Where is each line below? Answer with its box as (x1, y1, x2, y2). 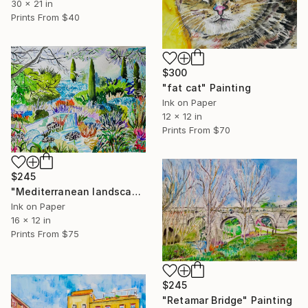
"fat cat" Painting (162, 81, 251, 93)
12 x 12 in (162, 110, 202, 122)
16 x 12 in (11, 214, 51, 225)
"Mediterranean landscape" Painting (131, 185, 141, 197)
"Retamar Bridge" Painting (162, 294, 292, 307)
